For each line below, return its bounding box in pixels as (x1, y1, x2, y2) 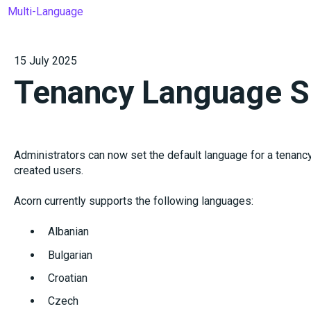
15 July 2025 (13, 53, 77, 67)
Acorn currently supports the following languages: (13, 194, 253, 208)
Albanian (47, 225, 89, 239)
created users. (13, 163, 83, 177)
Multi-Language (7, 4, 83, 18)
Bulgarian (47, 248, 92, 262)
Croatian (47, 271, 87, 285)
